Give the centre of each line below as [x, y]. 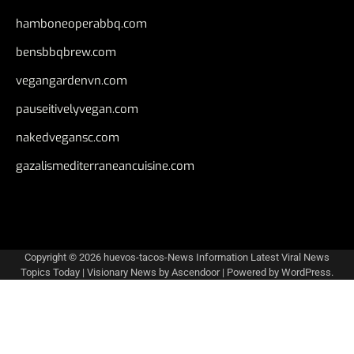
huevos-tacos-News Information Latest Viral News [217, 257]
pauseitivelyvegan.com [77, 109]
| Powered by [250, 272]
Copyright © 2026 [64, 257]
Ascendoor [196, 272]
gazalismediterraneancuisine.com [105, 166]
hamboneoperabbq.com [81, 23]
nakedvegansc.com [68, 137]
